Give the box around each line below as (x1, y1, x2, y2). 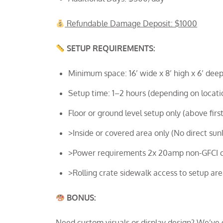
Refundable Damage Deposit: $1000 (65, 18, 198, 28)
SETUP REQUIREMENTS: (67, 43, 156, 53)
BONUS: (67, 193, 97, 203)
